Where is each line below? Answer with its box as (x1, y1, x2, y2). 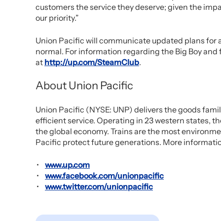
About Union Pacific (36, 79, 133, 92)
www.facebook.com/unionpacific (45, 171, 164, 181)
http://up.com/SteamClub (44, 57, 139, 67)
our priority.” (36, 13, 79, 23)
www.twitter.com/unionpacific (45, 182, 153, 191)
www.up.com (45, 160, 90, 170)
